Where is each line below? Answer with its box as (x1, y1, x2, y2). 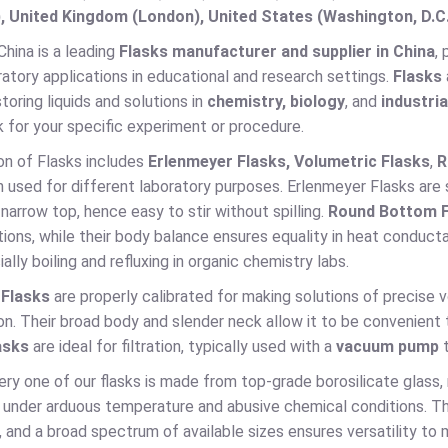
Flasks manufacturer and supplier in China (119, 42, 435, 61)
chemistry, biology (207, 92, 345, 111)
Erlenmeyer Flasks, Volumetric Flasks (148, 152, 430, 171)
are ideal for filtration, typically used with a (29, 337, 336, 356)
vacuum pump (336, 337, 439, 356)
